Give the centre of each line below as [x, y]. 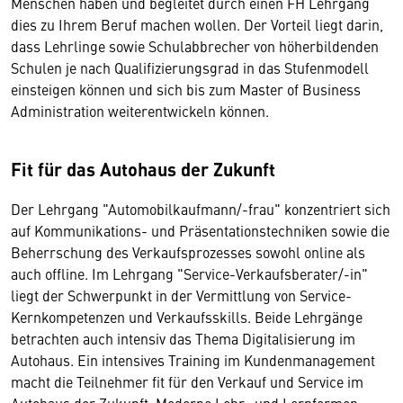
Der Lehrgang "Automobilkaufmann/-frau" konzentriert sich [201, 209]
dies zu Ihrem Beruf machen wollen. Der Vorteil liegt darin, [197, 24]
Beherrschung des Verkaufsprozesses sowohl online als [188, 252]
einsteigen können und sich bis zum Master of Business [186, 89]
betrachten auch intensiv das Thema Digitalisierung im [183, 338]
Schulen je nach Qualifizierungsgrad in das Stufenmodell [190, 67]
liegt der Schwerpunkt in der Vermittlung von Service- [181, 295]
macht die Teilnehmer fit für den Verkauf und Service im [187, 381]
